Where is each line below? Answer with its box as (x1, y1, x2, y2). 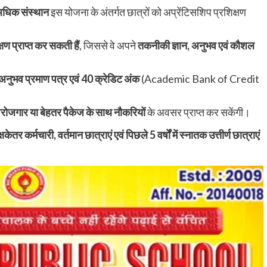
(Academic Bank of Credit (139, 72, 259, 85)
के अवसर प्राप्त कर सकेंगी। (145, 105, 250, 119)
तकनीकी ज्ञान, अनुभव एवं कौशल (138, 38, 254, 52)
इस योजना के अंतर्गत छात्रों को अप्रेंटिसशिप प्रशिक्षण (49, 5, 246, 18)
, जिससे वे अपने (79, 38, 138, 52)
